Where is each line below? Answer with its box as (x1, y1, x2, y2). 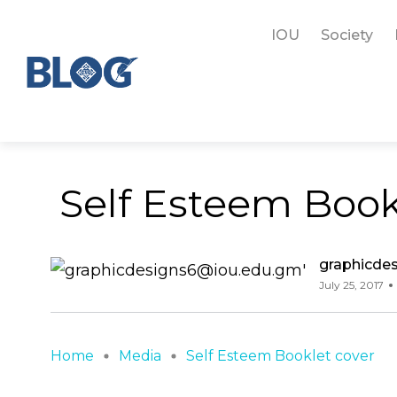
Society (320, 27, 373, 43)
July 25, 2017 (319, 278, 384, 292)
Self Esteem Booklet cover (186, 347, 375, 364)
